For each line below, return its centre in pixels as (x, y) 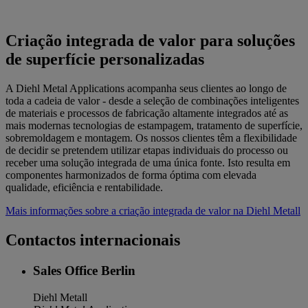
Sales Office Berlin (84, 270)
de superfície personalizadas (105, 59)
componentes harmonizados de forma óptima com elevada (131, 175)
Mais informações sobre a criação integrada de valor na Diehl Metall (153, 211)
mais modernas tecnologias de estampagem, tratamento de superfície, (154, 126)
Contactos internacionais (93, 240)
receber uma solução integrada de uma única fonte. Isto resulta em (148, 163)
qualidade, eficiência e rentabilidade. (84, 188)
